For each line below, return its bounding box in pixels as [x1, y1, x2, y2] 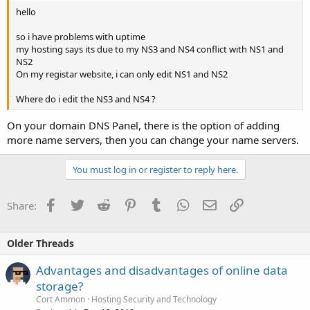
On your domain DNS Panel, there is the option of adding [7, 118, 280, 132]
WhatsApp [189, 197, 239, 211]
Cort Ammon [36, 293, 85, 305]
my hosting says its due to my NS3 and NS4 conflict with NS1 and [16, 43, 284, 56]
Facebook [57, 197, 103, 211]
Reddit [109, 197, 140, 211]
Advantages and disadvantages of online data [36, 262, 288, 278]
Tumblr [163, 197, 197, 211]
